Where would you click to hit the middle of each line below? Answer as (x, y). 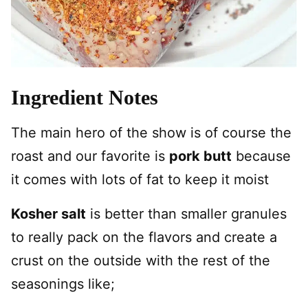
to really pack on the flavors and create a (144, 237)
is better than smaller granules (186, 214)
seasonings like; (63, 284)
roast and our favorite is (90, 156)
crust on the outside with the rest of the (141, 261)
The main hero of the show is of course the (151, 133)
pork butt (200, 156)
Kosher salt (48, 214)
